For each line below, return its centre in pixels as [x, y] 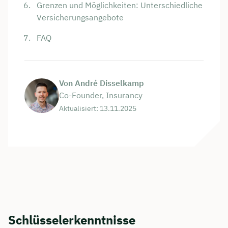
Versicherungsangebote [80, 18]
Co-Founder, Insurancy [101, 95]
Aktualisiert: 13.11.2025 [98, 109]
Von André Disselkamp [102, 83]
